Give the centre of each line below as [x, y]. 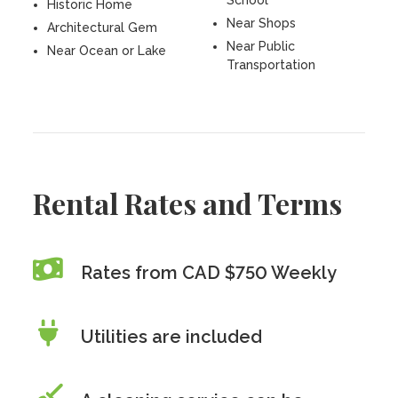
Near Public [261, 46]
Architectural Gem [103, 28]
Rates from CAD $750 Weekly [209, 273]
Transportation [271, 65]
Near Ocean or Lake [107, 51]
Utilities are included [172, 337]
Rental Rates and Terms [188, 203]
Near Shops [261, 23]
